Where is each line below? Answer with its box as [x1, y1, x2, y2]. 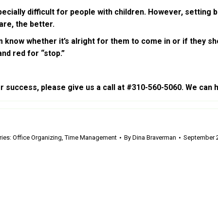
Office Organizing [12, 134, 62, 142]
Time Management [64, 134, 117, 142]
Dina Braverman [132, 134, 176, 142]
